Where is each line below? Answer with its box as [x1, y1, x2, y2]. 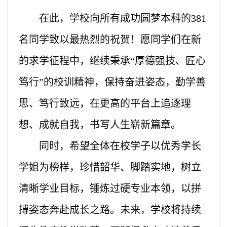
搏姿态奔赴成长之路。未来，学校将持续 [18, 204, 201, 215]
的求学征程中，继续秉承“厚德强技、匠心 [18, 55, 206, 66]
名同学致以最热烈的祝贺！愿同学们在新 [18, 33, 201, 45]
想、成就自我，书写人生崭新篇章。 [18, 119, 181, 130]
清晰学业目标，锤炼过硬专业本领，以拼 [18, 182, 201, 194]
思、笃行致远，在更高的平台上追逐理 [18, 97, 191, 109]
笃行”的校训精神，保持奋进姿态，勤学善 [18, 76, 206, 88]
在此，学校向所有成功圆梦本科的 [39, 12, 191, 24]
